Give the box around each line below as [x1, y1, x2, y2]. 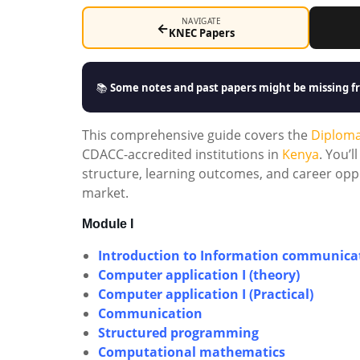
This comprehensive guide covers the [82, 126, 311, 144]
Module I [82, 217, 133, 231]
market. [82, 184, 129, 202]
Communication [98, 305, 202, 322]
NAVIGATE [182, 15, 222, 27]
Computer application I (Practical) [98, 285, 313, 303]
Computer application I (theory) [98, 266, 300, 284]
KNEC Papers [168, 26, 235, 40]
